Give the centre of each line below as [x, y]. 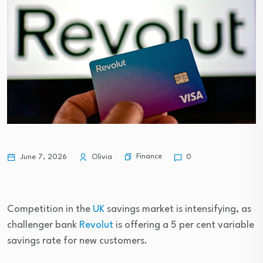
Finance [149, 157]
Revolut [96, 225]
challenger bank [43, 225]
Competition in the [50, 209]
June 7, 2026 [42, 157]
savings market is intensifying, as [178, 209]
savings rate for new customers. [77, 241]
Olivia [101, 157]
